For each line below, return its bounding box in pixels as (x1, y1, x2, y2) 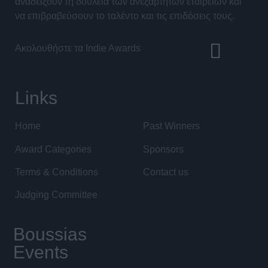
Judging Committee (15, 190, 98, 200)
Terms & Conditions (15, 166, 98, 177)
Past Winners (143, 121, 200, 132)
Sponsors (143, 144, 184, 154)
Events (13, 242, 68, 262)
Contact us (143, 166, 188, 177)
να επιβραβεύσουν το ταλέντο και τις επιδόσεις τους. (15, 11, 234, 22)
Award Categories (15, 144, 92, 154)
